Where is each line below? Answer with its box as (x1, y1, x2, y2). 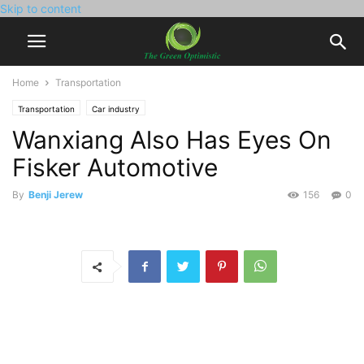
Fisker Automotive (12, 153, 218, 182)
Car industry (92, 104, 140, 114)
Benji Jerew (28, 188, 83, 201)
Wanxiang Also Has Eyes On (12, 125, 331, 154)
